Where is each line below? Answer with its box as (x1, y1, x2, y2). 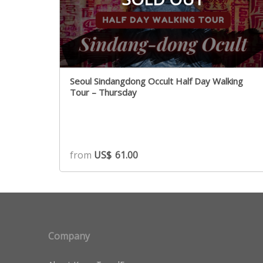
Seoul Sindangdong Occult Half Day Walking (69, 75, 243, 87)
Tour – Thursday (69, 86, 137, 99)
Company (48, 229, 90, 242)
